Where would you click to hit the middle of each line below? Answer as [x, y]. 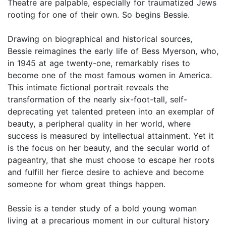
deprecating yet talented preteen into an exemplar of [111, 112]
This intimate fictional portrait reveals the [88, 88]
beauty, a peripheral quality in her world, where [99, 124]
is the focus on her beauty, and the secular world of [109, 148]
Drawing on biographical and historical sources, [100, 39]
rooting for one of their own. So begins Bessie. [99, 15]
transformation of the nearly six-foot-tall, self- [97, 100]
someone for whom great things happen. [87, 184]
